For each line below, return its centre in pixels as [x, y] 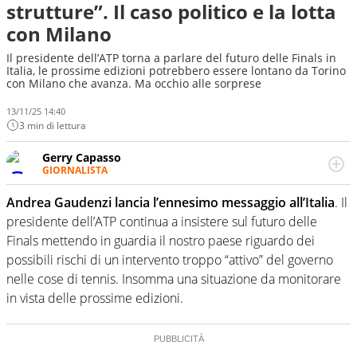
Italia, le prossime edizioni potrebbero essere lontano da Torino [176, 71]
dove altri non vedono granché [124, 214]
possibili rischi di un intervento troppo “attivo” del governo [170, 260]
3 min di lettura [53, 125]
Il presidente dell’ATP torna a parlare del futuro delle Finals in [171, 58]
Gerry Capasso [82, 157]
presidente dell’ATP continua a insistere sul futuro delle [162, 222]
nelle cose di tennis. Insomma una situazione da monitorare [174, 279]
